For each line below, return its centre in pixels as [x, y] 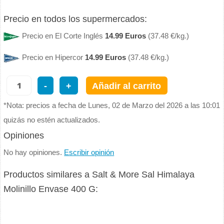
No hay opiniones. [34, 153]
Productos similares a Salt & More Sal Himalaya [99, 175]
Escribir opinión [89, 153]
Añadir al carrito [127, 85]
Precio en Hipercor [54, 58]
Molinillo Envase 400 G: [51, 189]
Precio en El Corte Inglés [64, 36]
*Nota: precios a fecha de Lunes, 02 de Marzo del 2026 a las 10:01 [112, 106]
